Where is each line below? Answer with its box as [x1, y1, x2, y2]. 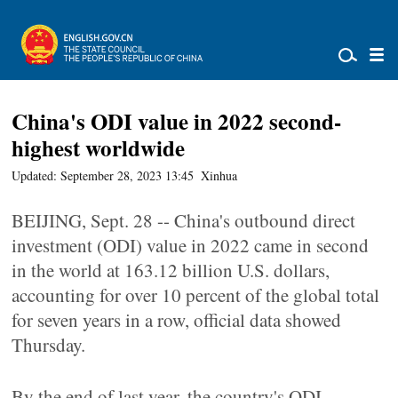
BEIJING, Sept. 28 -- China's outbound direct [12, 208, 356, 233]
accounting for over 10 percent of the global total [12, 283, 380, 307]
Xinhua [201, 167, 238, 184]
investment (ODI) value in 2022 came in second [12, 233, 370, 258]
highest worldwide [12, 131, 186, 164]
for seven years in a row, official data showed [12, 307, 342, 332]
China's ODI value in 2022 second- [12, 105, 342, 138]
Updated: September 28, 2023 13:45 [12, 167, 195, 184]
